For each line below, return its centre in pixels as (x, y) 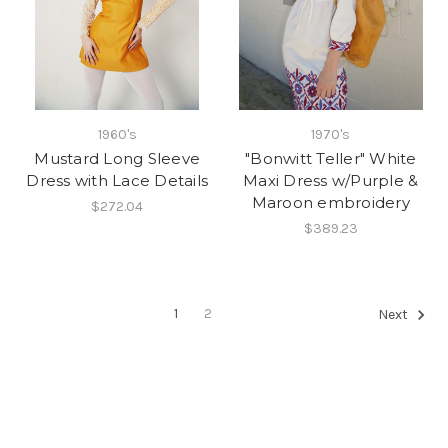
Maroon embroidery (330, 202)
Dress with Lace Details (117, 180)
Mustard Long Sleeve (117, 158)
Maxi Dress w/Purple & (331, 180)
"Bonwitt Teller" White (331, 158)
